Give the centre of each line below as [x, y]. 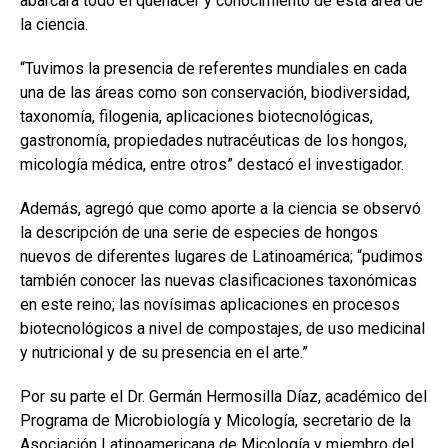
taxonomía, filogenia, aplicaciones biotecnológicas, [196, 117]
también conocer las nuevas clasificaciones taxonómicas [218, 281]
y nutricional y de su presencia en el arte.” [164, 353]
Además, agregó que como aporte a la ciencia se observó [220, 209]
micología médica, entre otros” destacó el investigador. [212, 165]
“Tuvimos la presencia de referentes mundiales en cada [213, 69]
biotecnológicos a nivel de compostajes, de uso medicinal [222, 329]
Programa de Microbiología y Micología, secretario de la [215, 421]
